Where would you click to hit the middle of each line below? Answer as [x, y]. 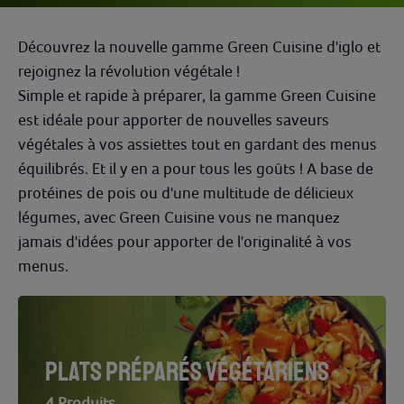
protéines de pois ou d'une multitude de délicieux [186, 193]
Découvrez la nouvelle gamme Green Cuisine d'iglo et [199, 46]
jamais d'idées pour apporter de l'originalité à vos [185, 241]
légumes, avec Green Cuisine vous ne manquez [179, 217]
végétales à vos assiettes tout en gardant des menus [197, 144]
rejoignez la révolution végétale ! [129, 71]
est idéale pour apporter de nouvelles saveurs [174, 119]
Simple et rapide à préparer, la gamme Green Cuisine [197, 95]
